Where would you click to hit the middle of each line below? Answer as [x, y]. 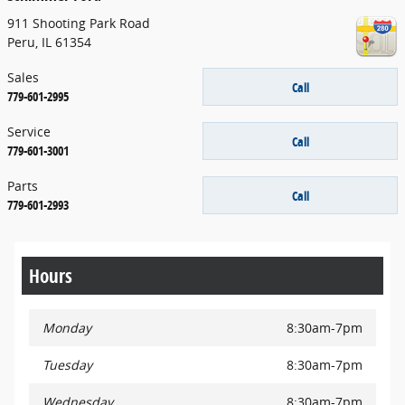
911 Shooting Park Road [79, 24]
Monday [67, 328]
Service [29, 132]
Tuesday [67, 365]
